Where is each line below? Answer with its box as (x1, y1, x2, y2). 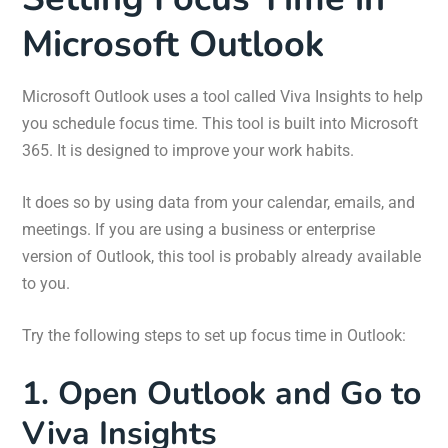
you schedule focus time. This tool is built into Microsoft (22, 113, 418, 133)
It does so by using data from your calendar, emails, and (22, 192, 415, 212)
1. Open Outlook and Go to (22, 371, 421, 415)
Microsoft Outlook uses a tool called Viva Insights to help (22, 86, 423, 106)
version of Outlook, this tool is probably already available (22, 246, 421, 266)
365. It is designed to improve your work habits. (22, 140, 354, 160)
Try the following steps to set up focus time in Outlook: (22, 325, 406, 345)
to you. (22, 273, 70, 293)
